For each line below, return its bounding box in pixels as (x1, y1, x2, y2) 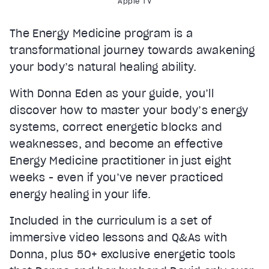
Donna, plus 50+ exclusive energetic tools (10, 247, 236, 261)
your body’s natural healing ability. (10, 59, 197, 74)
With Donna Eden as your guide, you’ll (10, 86, 214, 100)
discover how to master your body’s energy (10, 103, 249, 117)
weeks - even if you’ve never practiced (10, 170, 224, 184)
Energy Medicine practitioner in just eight (10, 153, 232, 168)
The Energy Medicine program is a (10, 26, 193, 40)
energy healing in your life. (10, 187, 151, 201)
